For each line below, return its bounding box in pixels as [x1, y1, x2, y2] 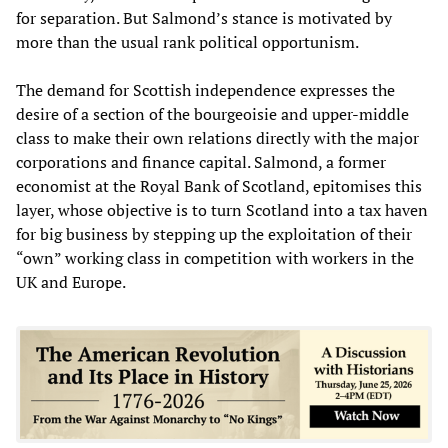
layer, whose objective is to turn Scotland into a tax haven [16, 198, 428, 221]
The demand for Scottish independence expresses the [16, 78, 395, 101]
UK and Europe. [16, 270, 126, 293]
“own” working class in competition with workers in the [16, 246, 414, 269]
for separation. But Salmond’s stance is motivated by [16, 6, 392, 29]
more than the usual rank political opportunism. [16, 30, 359, 53]
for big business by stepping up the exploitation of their [16, 222, 412, 245]
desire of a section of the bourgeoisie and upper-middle [16, 102, 409, 125]
